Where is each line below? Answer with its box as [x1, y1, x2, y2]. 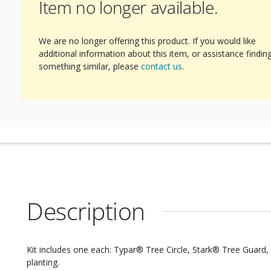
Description [27, 195, 145, 227]
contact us [141, 60, 182, 72]
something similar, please [39, 60, 141, 72]
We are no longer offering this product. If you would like [39, 35, 256, 47]
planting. [27, 256, 59, 268]
